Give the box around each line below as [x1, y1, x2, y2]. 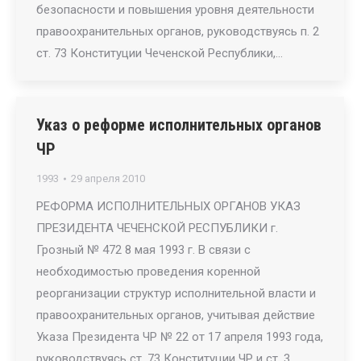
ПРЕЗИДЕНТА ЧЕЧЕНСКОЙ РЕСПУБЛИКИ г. [36, 221, 278, 235]
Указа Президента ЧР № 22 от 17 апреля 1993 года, [36, 330, 323, 344]
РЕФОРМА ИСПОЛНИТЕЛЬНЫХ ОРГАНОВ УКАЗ [36, 199, 301, 214]
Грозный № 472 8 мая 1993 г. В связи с [36, 243, 251, 257]
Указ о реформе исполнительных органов [36, 115, 322, 135]
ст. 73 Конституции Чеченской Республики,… [36, 46, 283, 60]
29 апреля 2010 [71, 172, 145, 185]
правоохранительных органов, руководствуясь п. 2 [36, 24, 319, 39]
